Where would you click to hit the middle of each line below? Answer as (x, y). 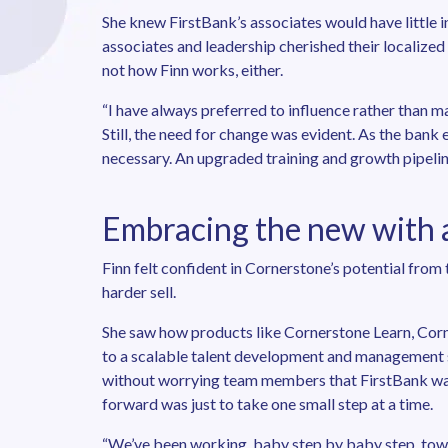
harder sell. (139, 291)
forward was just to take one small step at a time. (267, 403)
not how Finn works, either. (192, 69)
